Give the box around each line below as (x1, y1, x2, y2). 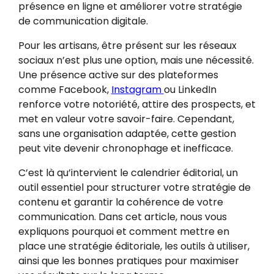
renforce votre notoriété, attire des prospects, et (18, 97, 256, 112)
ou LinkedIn (163, 83, 217, 97)
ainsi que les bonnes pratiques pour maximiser (18, 254, 239, 268)
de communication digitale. (18, 14, 148, 29)
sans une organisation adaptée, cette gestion (18, 127, 236, 141)
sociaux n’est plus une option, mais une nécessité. (18, 53, 254, 68)
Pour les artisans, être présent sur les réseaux (18, 39, 237, 53)
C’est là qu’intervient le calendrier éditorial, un (18, 166, 238, 180)
